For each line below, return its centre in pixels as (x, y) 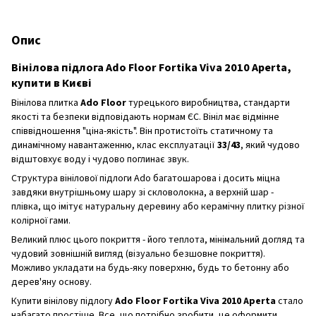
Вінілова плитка (46, 103)
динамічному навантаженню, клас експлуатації (114, 145)
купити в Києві (51, 83)
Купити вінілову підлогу (63, 301)
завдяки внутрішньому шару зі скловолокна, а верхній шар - (142, 192)
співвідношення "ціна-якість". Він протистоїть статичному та (142, 131)
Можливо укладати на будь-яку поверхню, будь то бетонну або (150, 268)
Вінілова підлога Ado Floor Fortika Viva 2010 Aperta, (151, 67)
